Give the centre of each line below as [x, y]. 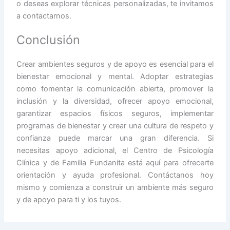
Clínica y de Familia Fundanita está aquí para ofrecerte [115, 163]
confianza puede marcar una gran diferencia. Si [115, 138]
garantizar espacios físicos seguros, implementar [115, 114]
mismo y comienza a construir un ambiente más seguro [115, 188]
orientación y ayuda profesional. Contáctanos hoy [115, 175]
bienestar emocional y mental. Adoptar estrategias [115, 77]
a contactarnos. [44, 16]
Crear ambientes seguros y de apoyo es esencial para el [115, 64]
